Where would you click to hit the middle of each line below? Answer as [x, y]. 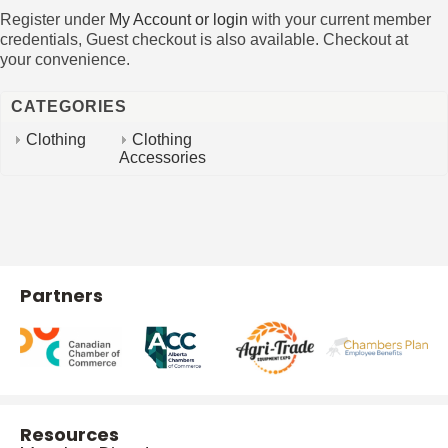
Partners [61, 295]
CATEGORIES [69, 106]
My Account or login [178, 19]
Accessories [162, 157]
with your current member [339, 19]
